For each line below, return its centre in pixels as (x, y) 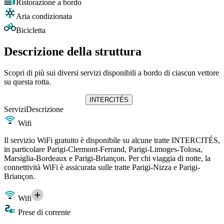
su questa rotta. (27, 81)
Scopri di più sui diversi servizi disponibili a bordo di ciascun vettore (111, 72)
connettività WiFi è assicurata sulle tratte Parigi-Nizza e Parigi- (102, 167)
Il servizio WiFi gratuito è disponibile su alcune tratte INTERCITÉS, (112, 140)
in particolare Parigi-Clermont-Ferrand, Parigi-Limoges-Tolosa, (103, 149)
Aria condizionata (44, 16)
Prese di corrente (43, 212)
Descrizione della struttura (73, 52)
